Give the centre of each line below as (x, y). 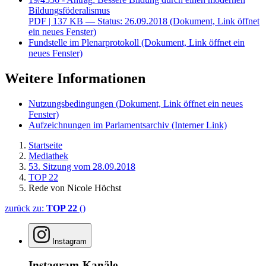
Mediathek (48, 156)
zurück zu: (26, 208)
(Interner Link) (199, 125)
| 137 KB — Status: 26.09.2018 (108, 21)
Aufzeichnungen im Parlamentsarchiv (100, 125)
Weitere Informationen (75, 79)
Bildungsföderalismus (69, 11)
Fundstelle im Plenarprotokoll (84, 43)
